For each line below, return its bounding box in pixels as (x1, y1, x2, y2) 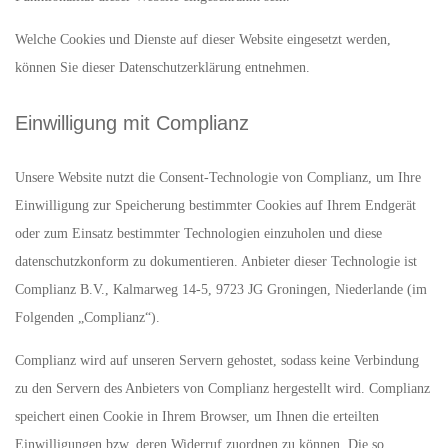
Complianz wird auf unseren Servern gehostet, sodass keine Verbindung (15, 353, 419, 368)
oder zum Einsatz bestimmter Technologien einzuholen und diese (15, 226, 382, 241)
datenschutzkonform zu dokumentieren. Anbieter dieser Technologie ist (15, 254, 417, 269)
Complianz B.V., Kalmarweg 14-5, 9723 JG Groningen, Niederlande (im (15, 282, 427, 297)
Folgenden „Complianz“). (15, 310, 160, 325)
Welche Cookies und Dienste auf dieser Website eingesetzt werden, (15, 32, 391, 47)
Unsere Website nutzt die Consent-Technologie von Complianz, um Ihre (15, 170, 421, 185)
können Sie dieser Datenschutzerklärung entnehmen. (15, 60, 310, 75)
